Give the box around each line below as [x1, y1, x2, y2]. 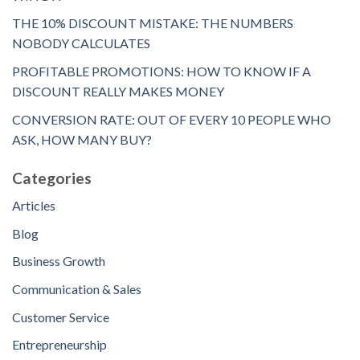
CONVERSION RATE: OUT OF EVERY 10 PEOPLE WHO [12, 111, 331, 127]
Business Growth [12, 253, 105, 269]
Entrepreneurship [12, 337, 107, 353]
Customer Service [12, 309, 109, 325]
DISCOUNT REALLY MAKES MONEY [12, 83, 224, 99]
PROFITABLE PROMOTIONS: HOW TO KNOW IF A [12, 63, 311, 79]
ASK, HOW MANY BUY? [12, 131, 152, 147]
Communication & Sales [12, 280, 141, 297]
